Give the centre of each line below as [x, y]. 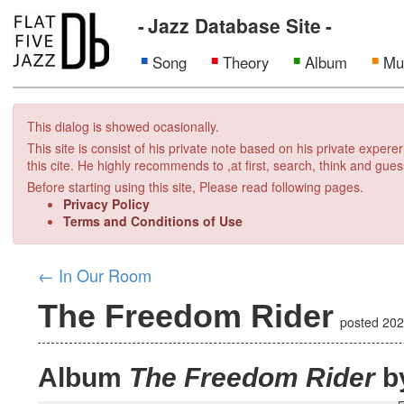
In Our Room [106, 275]
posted [362, 321]
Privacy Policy [106, 203]
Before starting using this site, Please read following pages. [195, 186]
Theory [245, 62]
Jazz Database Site [235, 25]
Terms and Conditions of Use [153, 220]
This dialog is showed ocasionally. [123, 126]
